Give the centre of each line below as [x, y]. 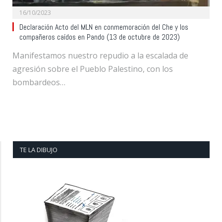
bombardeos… [39, 82]
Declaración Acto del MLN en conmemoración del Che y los [104, 27]
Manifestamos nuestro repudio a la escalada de [100, 55]
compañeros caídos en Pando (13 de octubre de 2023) [100, 37]
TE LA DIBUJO [39, 149]
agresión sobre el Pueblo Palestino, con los [93, 69]
